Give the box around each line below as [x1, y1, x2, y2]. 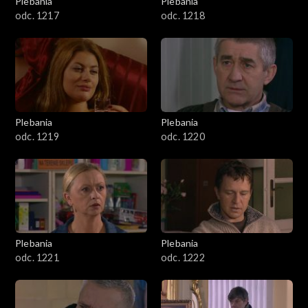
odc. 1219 [15, 130, 59, 142]
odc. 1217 [15, 9, 59, 21]
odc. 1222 [161, 251, 205, 263]
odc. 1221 [15, 251, 59, 263]
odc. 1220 [161, 130, 205, 142]
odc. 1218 [161, 9, 205, 21]
